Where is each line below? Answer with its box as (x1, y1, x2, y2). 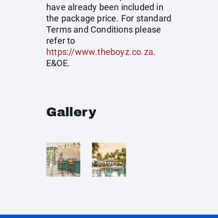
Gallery (46, 105, 96, 119)
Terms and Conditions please (46, 24, 162, 35)
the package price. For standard (46, 13, 172, 23)
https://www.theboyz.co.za (46, 47, 153, 57)
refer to (46, 36, 75, 46)
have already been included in (46, 2, 163, 12)
